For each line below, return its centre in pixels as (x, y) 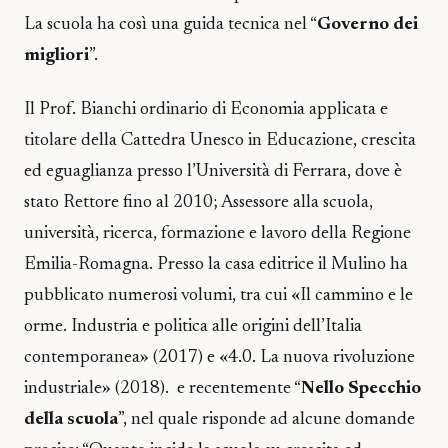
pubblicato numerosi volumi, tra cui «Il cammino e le (218, 296)
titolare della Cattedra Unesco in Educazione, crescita (220, 141)
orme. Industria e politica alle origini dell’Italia (193, 327)
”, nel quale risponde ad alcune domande (266, 420)
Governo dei (367, 25)
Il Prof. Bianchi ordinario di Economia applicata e (206, 110)
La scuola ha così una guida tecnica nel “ (170, 25)
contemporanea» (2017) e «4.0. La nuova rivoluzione (219, 358)
